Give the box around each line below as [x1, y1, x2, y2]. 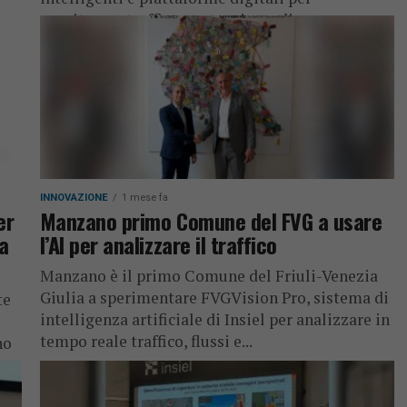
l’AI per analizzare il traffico [39, 228, 277, 261]
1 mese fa [121, 192, 168, 203]
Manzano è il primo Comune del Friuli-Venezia [39, 265, 378, 286]
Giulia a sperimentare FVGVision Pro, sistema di [39, 287, 389, 308]
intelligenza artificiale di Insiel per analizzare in [39, 309, 390, 330]
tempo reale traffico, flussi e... [39, 331, 253, 352]
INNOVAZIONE [39, 192, 108, 203]
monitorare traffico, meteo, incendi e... [39, 9, 316, 30]
